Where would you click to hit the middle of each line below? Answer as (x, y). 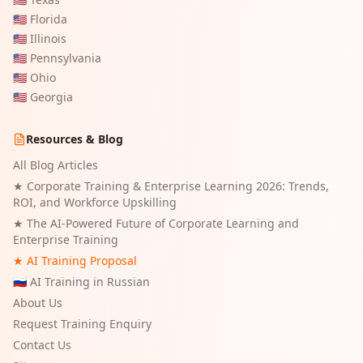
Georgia (51, 97)
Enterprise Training (66, 239)
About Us (38, 303)
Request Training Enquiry (82, 324)
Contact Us (42, 345)
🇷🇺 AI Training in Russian (81, 282)
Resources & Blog (75, 139)
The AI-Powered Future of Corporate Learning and (163, 223)
